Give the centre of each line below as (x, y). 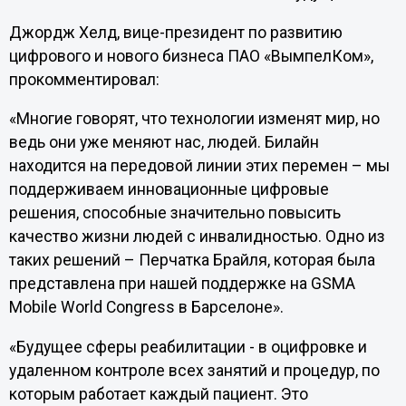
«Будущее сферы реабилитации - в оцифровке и (188, 347)
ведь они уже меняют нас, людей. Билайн (164, 143)
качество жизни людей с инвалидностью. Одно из (197, 237)
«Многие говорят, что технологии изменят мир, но (194, 119)
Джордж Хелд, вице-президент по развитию (175, 32)
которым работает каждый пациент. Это (158, 394)
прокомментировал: (84, 79)
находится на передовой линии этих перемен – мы (199, 166)
